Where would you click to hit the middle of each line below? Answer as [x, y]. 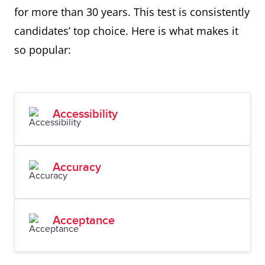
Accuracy [77, 167]
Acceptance [84, 221]
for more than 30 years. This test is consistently [132, 12]
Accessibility [85, 114]
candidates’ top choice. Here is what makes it [126, 31]
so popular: [43, 50]
